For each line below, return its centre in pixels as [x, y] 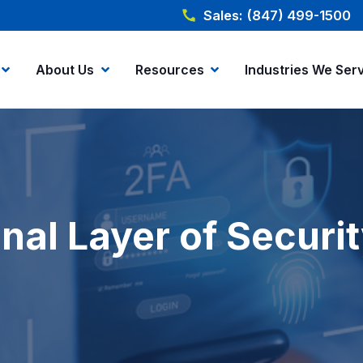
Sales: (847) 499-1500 [277, 15]
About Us [65, 70]
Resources [169, 70]
